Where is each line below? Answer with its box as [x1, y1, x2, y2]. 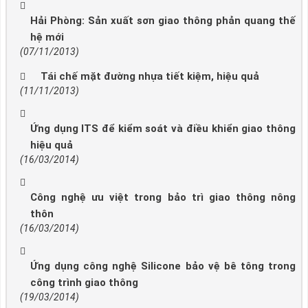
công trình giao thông [30, 276, 138, 289]
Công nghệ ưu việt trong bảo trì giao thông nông [30, 190, 296, 203]
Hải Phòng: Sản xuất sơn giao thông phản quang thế [30, 14, 296, 27]
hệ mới [30, 30, 64, 43]
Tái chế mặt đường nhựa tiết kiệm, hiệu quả [41, 69, 259, 82]
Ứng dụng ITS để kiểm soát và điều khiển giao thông [30, 122, 296, 135]
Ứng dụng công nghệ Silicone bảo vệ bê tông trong [30, 259, 296, 272]
